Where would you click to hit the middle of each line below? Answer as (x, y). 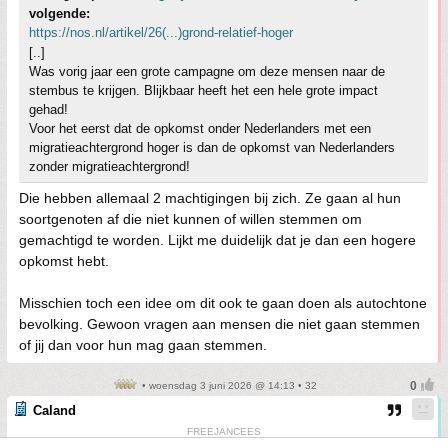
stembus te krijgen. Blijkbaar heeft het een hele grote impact (203, 90)
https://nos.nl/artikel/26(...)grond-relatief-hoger (161, 32)
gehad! (48, 109)
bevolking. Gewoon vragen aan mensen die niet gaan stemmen (219, 323)
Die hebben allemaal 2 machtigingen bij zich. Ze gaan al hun (210, 197)
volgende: (59, 13)
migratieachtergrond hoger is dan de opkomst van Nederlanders (212, 147)
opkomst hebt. (64, 260)
